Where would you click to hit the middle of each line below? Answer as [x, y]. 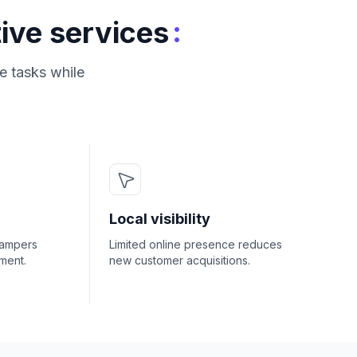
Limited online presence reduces [196, 244]
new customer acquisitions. [180, 260]
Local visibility [160, 219]
